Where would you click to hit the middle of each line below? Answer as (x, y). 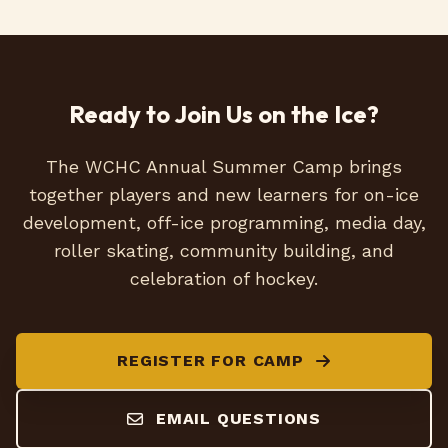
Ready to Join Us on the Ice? (224, 113)
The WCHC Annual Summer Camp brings (224, 166)
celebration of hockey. (224, 278)
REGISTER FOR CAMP (210, 360)
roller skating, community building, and (224, 250)
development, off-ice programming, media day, (224, 222)
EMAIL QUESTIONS (238, 418)
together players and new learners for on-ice (224, 194)
